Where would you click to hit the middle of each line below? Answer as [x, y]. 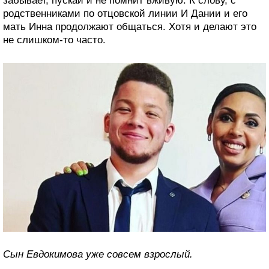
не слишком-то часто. [54, 40]
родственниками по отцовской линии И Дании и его [125, 13]
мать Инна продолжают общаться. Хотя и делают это [130, 26]
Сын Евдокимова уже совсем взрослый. [98, 255]
